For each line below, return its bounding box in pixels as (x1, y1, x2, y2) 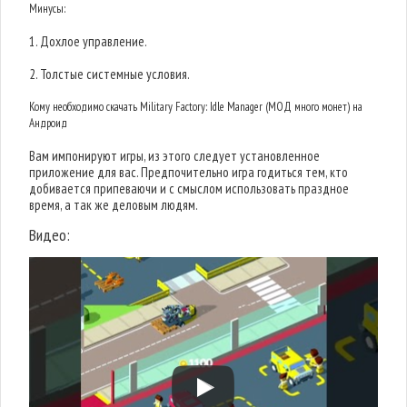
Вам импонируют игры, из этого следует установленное (29, 147, 321, 164)
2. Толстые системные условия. (29, 65, 191, 83)
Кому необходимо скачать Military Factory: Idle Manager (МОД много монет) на (29, 99, 363, 114)
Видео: (29, 224, 71, 245)
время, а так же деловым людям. (29, 196, 199, 213)
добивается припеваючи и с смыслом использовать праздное (29, 180, 350, 197)
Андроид (29, 115, 68, 131)
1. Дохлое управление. (29, 33, 148, 50)
